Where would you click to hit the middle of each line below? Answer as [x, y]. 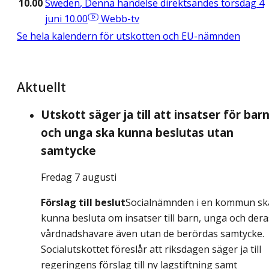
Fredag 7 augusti [79, 177]
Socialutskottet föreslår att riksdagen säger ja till [151, 249]
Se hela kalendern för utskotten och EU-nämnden [128, 36]
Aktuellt [41, 87]
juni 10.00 [66, 19]
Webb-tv [120, 19]
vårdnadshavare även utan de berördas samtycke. [153, 234]
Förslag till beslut [83, 203]
